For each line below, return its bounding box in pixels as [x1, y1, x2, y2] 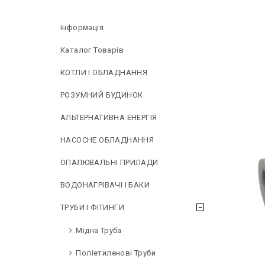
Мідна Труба [76, 226, 122, 235]
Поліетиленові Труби [76, 248, 156, 257]
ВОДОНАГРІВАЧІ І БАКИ [60, 180, 150, 189]
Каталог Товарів [60, 46, 124, 54]
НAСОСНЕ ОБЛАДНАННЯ [60, 135, 154, 144]
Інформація [60, 23, 104, 32]
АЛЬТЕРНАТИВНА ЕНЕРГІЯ [60, 113, 157, 122]
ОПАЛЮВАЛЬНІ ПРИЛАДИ [60, 158, 159, 167]
